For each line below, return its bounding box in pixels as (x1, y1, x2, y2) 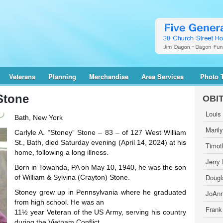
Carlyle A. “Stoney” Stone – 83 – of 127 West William (14, 128, 186, 136)
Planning (48, 72, 76, 81)
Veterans (9, 72, 35, 81)
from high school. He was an (14, 198, 104, 206)
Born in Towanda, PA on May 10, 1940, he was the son (14, 163, 186, 171)
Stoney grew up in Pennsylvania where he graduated (14, 188, 186, 196)
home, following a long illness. (14, 148, 109, 156)
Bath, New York (14, 113, 63, 121)
